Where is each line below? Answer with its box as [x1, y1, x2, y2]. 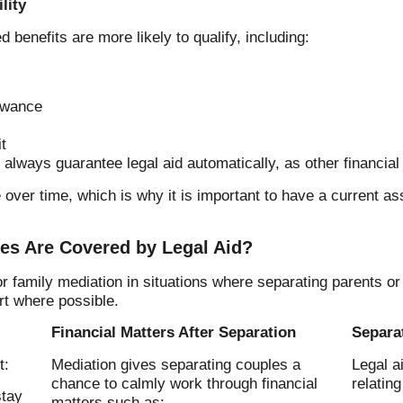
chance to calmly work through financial [51, 374, 318, 392]
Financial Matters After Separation [51, 324, 297, 342]
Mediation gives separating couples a [51, 355, 301, 373]
